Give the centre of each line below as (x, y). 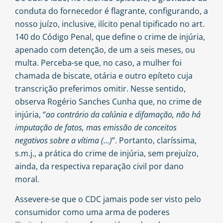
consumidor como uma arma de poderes (92, 212)
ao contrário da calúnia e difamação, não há (123, 114)
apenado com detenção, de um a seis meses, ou (105, 50)
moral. (27, 179)
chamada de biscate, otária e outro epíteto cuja (104, 75)
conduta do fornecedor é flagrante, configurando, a (111, 11)
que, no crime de (169, 101)
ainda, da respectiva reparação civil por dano (99, 166)
